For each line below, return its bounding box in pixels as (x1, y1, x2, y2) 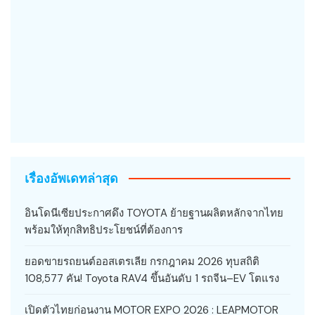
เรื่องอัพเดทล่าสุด (25, 170, 118, 186)
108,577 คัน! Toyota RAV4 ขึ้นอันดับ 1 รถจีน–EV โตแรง (25, 271, 279, 285)
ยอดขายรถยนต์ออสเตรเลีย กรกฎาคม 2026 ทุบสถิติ (25, 254, 259, 269)
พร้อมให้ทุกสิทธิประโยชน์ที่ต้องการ (25, 222, 183, 237)
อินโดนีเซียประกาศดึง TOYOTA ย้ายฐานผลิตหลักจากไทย (25, 205, 283, 220)
